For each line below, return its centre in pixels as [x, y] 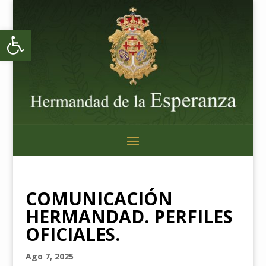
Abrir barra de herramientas [65, 35]
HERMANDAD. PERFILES [129, 216]
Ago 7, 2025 [49, 256]
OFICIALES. [72, 234]
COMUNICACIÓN [99, 198]
